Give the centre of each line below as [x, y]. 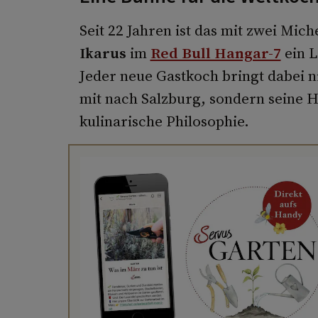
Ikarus [103, 53]
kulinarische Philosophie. [164, 121]
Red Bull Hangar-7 [215, 53]
